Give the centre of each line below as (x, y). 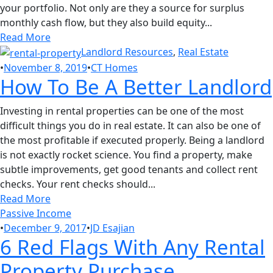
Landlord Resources (127, 52)
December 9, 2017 (45, 228)
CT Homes (114, 68)
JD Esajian (112, 228)
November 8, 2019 (45, 68)
